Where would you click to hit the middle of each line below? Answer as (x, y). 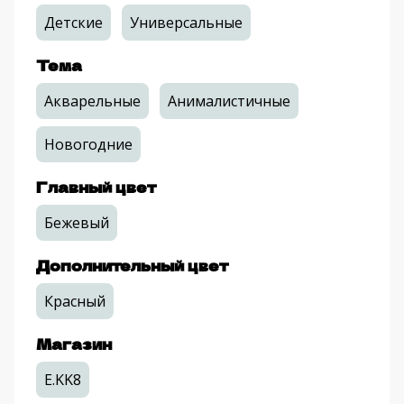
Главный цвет (96, 187)
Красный (75, 302)
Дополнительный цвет (132, 266)
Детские (73, 23)
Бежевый (77, 223)
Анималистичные (229, 101)
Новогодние (88, 145)
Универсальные (186, 23)
